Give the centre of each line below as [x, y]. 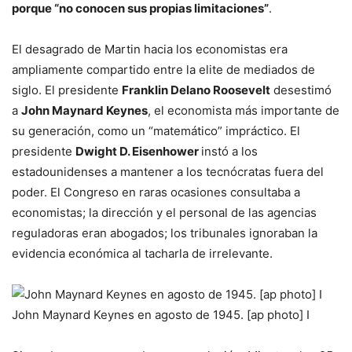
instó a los [229, 151]
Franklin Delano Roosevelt [196, 90]
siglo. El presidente [67, 90]
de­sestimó [301, 90]
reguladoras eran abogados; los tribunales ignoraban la [165, 233]
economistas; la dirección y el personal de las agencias [164, 212]
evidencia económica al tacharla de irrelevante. [142, 253]
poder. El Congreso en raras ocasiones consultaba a [156, 192]
